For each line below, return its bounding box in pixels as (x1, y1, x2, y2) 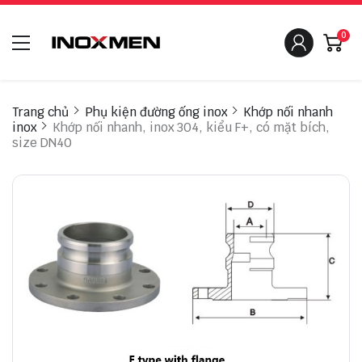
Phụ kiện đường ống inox (85, 104, 227, 120)
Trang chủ (12, 104, 69, 120)
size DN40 (12, 135, 72, 151)
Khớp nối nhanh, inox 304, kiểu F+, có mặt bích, (53, 120, 330, 136)
